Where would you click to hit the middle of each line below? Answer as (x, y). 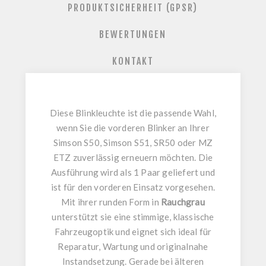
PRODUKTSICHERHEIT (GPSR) (133, 8)
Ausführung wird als (92, 172)
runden (113, 202)
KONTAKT (133, 61)
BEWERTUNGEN (133, 35)
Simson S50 (76, 143)
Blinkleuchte (101, 113)
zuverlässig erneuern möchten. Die (142, 158)
